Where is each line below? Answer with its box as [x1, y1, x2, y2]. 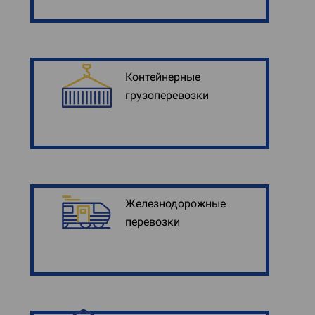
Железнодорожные [125, 197, 226, 210]
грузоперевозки [125, 89, 209, 102]
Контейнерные [125, 70, 200, 84]
